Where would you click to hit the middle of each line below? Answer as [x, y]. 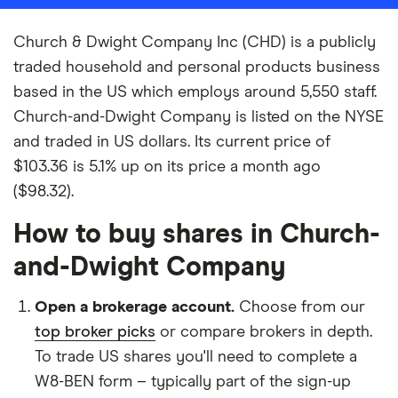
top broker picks [95, 332]
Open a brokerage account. [135, 307]
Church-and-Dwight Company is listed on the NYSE [199, 117]
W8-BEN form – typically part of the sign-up [193, 382]
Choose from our [302, 307]
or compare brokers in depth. [264, 332]
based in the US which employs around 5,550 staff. [195, 92]
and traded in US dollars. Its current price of [172, 142]
